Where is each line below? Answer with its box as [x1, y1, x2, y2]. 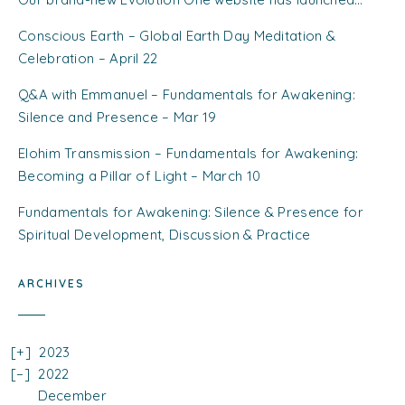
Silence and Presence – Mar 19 [18, 108, 217, 126]
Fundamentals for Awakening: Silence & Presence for [18, 202, 363, 221]
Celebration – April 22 [18, 49, 158, 67]
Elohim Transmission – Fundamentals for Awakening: [18, 144, 359, 162]
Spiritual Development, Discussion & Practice [18, 225, 311, 243]
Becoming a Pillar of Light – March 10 [18, 166, 261, 184]
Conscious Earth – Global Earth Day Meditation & [18, 26, 336, 44]
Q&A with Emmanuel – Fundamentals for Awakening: [18, 85, 356, 103]
